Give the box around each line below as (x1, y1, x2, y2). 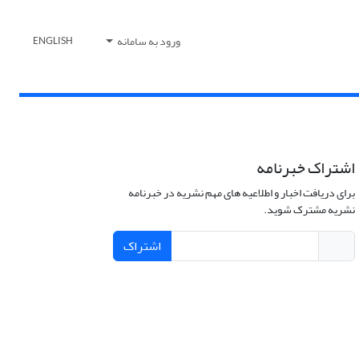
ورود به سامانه (115, 30, 181, 53)
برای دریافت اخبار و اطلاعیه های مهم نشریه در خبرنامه (127, 182, 355, 204)
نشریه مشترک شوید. (263, 199, 355, 221)
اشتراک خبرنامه (256, 152, 355, 184)
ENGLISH (32, 35, 73, 48)
